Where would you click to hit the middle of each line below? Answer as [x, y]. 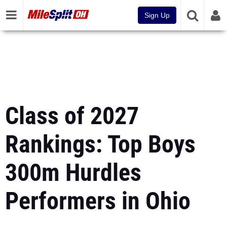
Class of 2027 [72, 116]
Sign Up [157, 15]
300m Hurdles [73, 173]
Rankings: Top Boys [100, 144]
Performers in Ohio [98, 201]
